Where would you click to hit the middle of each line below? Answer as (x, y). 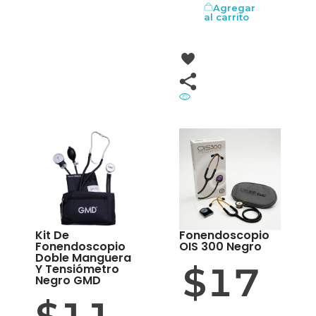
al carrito (226, 17)
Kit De (52, 235)
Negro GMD (68, 280)
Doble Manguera (83, 257)
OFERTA (243, 151)
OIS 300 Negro (220, 246)
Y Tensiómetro (77, 269)
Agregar (234, 7)
